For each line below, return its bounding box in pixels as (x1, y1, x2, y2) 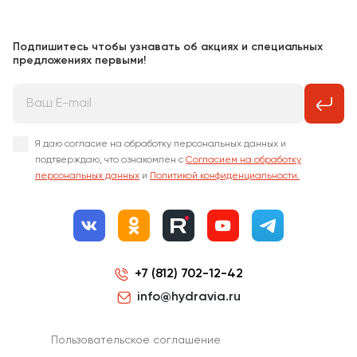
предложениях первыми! (13, 55, 146, 67)
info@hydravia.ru (136, 290, 241, 304)
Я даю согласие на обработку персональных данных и (35, 139, 286, 150)
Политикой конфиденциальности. (150, 171, 300, 182)
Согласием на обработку (186, 155, 301, 166)
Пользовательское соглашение (50, 335, 221, 347)
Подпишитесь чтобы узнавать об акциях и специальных (13, 41, 323, 53)
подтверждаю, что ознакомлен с (35, 155, 186, 166)
